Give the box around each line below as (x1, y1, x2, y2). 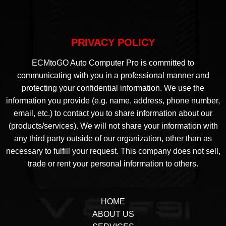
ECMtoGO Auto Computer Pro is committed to (32, 59, 194, 68)
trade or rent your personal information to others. (28, 159, 198, 168)
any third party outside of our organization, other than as (14, 134, 212, 143)
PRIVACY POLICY (71, 37, 155, 48)
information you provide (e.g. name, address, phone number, (6, 96, 220, 105)
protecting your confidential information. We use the (22, 84, 204, 93)
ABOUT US (92, 210, 134, 219)
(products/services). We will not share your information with (8, 122, 218, 131)
